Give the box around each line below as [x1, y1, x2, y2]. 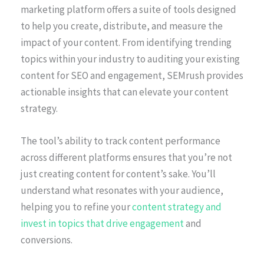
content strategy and [132, 200, 222, 214]
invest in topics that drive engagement [21, 217, 184, 230]
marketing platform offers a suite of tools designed [21, 3, 236, 16]
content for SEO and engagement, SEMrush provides [21, 69, 243, 82]
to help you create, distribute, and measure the [21, 19, 223, 33]
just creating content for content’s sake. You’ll [21, 167, 216, 181]
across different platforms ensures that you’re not [21, 151, 232, 164]
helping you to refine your [21, 200, 132, 214]
